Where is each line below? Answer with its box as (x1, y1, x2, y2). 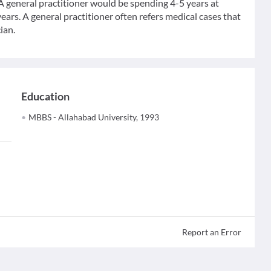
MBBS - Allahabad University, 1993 (28, 112, 160, 122)
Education (21, 90, 70, 103)
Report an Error (181, 227, 241, 237)
